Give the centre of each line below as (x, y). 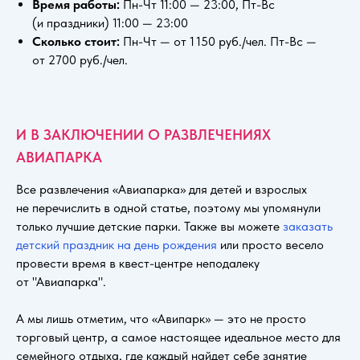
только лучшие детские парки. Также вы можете (149, 226)
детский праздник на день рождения (117, 244)
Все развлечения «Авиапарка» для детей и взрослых (162, 189)
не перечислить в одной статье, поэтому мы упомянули (168, 207)
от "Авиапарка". (61, 281)
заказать (308, 226)
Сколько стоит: (78, 41)
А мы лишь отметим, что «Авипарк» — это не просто (161, 318)
